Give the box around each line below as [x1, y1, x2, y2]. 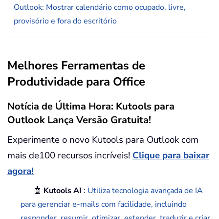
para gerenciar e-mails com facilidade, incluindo [21, 199, 187, 210]
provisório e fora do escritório [14, 16, 117, 27]
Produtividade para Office [7, 74, 145, 90]
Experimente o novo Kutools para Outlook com [7, 133, 198, 147]
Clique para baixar [132, 149, 209, 162]
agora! [7, 165, 34, 178]
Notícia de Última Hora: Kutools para [7, 100, 175, 113]
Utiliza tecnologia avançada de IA [88, 185, 203, 197]
